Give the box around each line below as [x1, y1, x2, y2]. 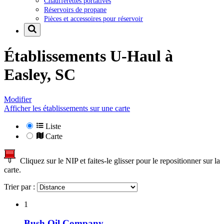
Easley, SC [4, 65, 75, 84]
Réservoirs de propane [44, 5, 106, 13]
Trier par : [4, 182, 37, 191]
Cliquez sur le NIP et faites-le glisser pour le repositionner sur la [16, 156, 220, 165]
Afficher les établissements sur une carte [4, 103, 130, 112]
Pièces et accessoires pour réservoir [44, 14, 143, 22]
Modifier [4, 94, 31, 103]
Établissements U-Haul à [4, 47, 173, 65]
